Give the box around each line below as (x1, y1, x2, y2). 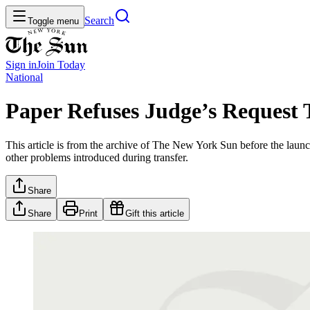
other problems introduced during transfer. (6, 151, 188, 163)
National (6, 71, 43, 83)
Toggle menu (28, 16, 79, 26)
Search (84, 15, 114, 26)
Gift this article (125, 208, 184, 219)
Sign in (6, 59, 37, 71)
